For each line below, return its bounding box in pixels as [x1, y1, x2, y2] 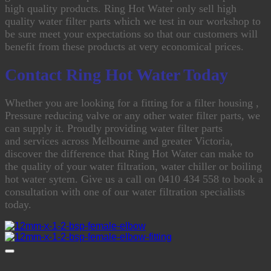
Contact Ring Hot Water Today [5, 65, 228, 84]
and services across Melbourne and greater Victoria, [5, 134, 233, 147]
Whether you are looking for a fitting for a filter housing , [5, 96, 259, 109]
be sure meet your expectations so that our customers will [5, 27, 258, 40]
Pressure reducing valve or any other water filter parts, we [5, 109, 260, 122]
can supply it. [5, 122, 67, 134]
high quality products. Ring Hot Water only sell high [5, 2, 237, 15]
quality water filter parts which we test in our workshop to [5, 15, 261, 27]
